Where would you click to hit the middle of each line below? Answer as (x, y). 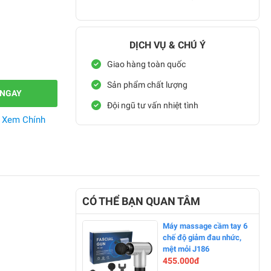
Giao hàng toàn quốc (146, 64)
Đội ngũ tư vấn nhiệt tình (153, 105)
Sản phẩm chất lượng (147, 84)
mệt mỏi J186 (186, 249)
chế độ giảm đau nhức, (202, 238)
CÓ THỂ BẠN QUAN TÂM (141, 201)
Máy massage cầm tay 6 (205, 226)
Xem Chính (24, 120)
